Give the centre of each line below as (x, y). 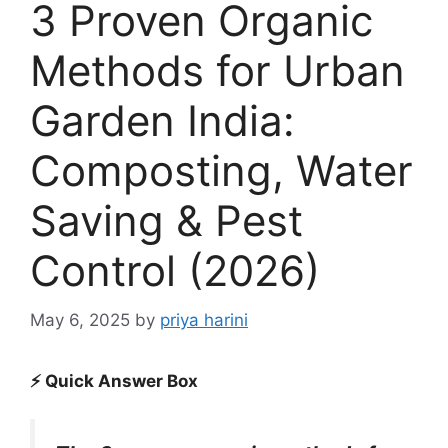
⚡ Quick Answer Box (114, 380)
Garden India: (162, 120)
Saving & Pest (166, 220)
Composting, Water (221, 170)
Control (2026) (175, 270)
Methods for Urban (217, 70)
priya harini (204, 319)
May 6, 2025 (80, 319)
